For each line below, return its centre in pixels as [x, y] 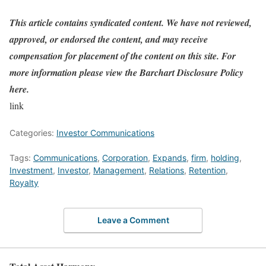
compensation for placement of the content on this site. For [123, 56]
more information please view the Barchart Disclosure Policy [126, 72]
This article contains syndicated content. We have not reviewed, [131, 23]
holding [225, 158]
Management [119, 170]
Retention [207, 170]
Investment [31, 170]
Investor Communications [105, 133]
